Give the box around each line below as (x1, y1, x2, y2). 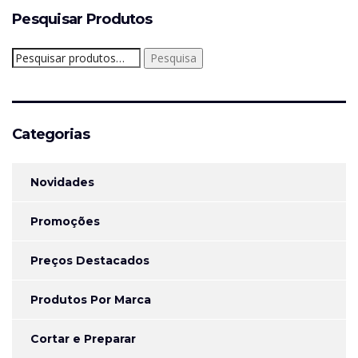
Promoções (30, 214, 100, 229)
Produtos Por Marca (30, 292, 151, 308)
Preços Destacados (30, 253, 149, 268)
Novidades (30, 175, 94, 190)
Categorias (12, 125, 89, 144)
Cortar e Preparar (30, 332, 136, 347)
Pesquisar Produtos (12, 10, 153, 29)
